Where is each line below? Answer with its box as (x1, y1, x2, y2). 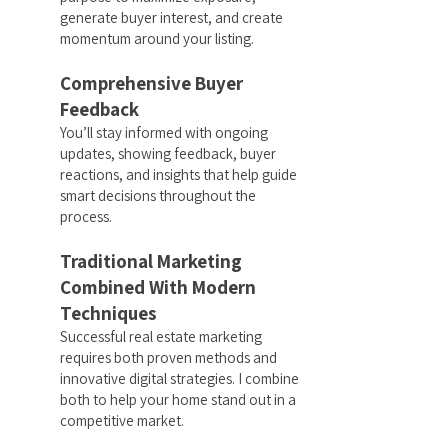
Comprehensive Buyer (60, 71, 243, 95)
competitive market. (60, 411, 184, 430)
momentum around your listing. (60, 29, 254, 48)
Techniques (60, 301, 157, 325)
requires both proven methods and (60, 348, 277, 367)
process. (60, 207, 112, 226)
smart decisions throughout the (60, 186, 256, 205)
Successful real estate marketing (60, 327, 262, 346)
